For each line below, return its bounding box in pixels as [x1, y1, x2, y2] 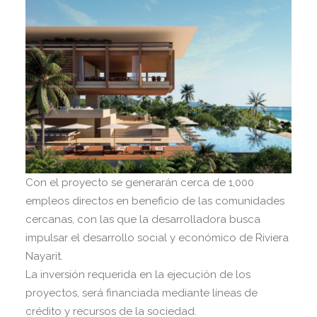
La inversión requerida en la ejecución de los [25, 267, 250, 281]
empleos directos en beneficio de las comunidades [25, 194, 284, 207]
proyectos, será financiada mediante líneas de [25, 286, 258, 299]
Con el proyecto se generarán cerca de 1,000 [25, 175, 254, 189]
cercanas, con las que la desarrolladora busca [25, 212, 260, 226]
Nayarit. [25, 249, 63, 263]
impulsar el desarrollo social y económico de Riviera [25, 231, 289, 244]
